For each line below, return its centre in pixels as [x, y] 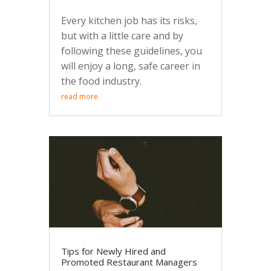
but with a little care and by [122, 36]
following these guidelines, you [131, 51]
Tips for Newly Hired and [113, 251]
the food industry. [101, 81]
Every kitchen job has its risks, [129, 21]
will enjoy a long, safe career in [130, 66]
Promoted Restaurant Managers [129, 262]
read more [79, 97]
